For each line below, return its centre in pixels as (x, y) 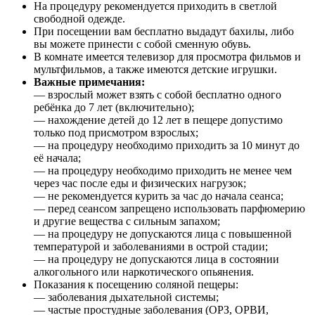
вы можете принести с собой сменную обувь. (142, 44)
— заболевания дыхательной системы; (126, 297)
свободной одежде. (79, 18)
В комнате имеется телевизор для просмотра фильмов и (167, 56)
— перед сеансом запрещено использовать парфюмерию (169, 208)
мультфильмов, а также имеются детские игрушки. (155, 69)
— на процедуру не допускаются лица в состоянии (156, 259)
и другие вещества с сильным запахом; (127, 221)
